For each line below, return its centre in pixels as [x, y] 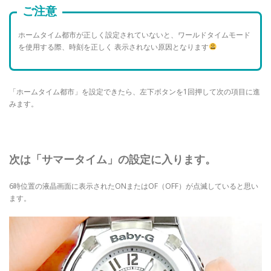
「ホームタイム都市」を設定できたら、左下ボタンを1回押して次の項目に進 [135, 91]
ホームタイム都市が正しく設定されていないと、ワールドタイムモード [135, 35]
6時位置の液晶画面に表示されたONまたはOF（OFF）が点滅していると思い [134, 186]
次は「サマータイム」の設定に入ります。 [113, 159]
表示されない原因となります [162, 47]
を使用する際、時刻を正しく [66, 47]
